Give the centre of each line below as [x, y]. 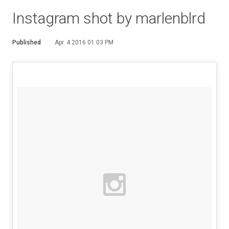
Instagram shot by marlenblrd [109, 18]
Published [27, 42]
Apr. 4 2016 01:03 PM [84, 42]
